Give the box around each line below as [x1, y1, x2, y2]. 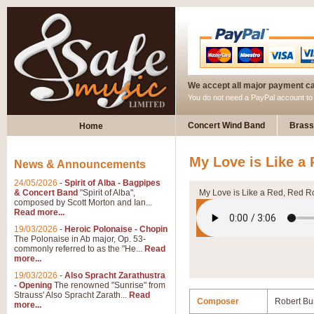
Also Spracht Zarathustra [64, 271, 165, 280]
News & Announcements [14, 158, 146, 170]
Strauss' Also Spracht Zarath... [14, 290, 129, 300]
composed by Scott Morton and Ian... [14, 198, 152, 207]
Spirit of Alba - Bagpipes [64, 178, 161, 188]
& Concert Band [14, 188, 78, 198]
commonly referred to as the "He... [14, 244, 144, 254]
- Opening [14, 280, 52, 290]
